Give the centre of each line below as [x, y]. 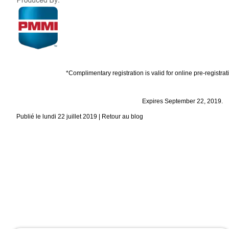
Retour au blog [122, 117]
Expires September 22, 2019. [182, 101]
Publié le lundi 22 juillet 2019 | [59, 117]
